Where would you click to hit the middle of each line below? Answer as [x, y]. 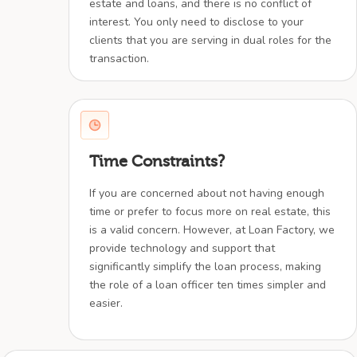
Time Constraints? [157, 161]
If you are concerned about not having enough [207, 193]
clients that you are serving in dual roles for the [211, 41]
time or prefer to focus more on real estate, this [210, 211]
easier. [106, 303]
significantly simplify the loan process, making [206, 266]
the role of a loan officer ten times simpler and [208, 284]
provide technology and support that [182, 248]
